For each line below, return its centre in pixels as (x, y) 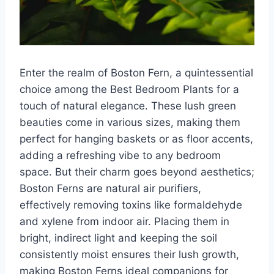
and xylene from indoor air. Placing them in (124, 221)
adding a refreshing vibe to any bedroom (120, 155)
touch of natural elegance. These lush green (128, 106)
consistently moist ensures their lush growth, (129, 254)
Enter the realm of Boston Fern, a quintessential (136, 72)
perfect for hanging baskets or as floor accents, (136, 139)
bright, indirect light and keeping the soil (118, 238)
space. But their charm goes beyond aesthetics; (137, 172)
